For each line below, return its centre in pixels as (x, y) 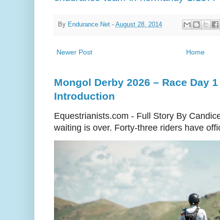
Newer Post (74, 52)
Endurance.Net (89, 24)
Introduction (84, 96)
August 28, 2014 (139, 24)
